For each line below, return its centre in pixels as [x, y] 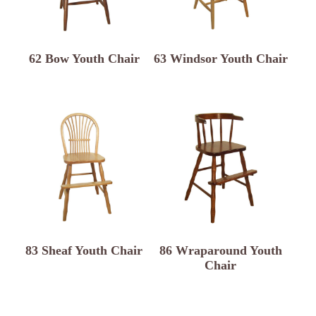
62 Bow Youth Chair [84, 59]
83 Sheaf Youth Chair [84, 251]
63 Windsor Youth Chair [220, 59]
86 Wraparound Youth [220, 251]
